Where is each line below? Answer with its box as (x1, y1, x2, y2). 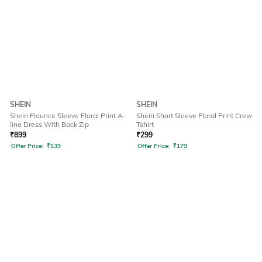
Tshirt (136, 120, 154, 129)
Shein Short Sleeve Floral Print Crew (136, 111, 252, 120)
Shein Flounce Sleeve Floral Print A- (10, 111, 126, 120)
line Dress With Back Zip (10, 120, 89, 129)
